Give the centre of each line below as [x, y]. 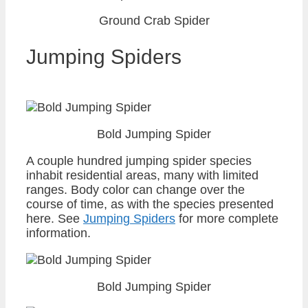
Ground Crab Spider [154, 20]
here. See [55, 218]
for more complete [227, 218]
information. [58, 233]
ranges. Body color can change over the [135, 189]
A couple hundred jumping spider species [139, 161]
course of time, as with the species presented [150, 204]
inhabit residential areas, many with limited [142, 175]
